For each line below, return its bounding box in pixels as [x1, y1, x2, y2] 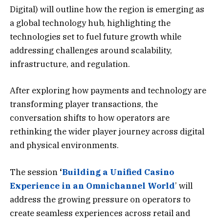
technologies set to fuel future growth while [10, 31, 181, 43]
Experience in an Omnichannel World [10, 180, 175, 191]
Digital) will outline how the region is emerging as [10, 4, 204, 15]
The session [10, 166, 60, 177]
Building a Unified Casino [62, 166, 174, 177]
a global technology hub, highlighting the [10, 18, 171, 29]
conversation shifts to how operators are [10, 112, 170, 124]
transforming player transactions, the [10, 99, 158, 110]
